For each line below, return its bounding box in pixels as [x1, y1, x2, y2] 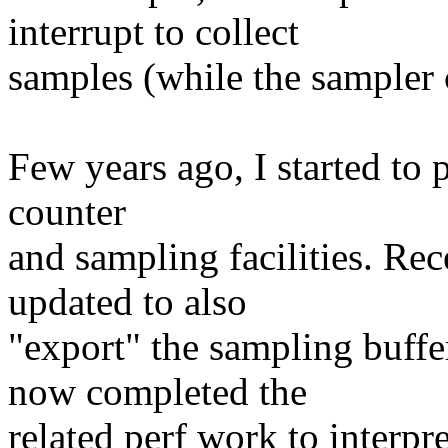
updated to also [8, 280, 247, 324]
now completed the [8, 370, 307, 414]
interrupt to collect [8, 10, 299, 54]
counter [8, 190, 126, 234]
